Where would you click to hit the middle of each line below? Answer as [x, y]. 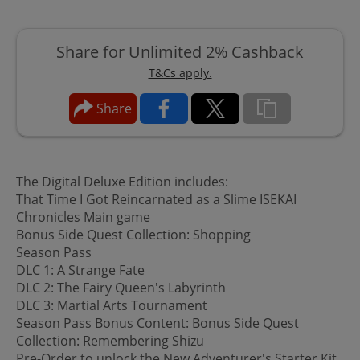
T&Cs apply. [180, 72]
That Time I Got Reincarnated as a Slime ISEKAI [156, 199]
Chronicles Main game [83, 217]
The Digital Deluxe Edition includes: [122, 181]
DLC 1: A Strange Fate [80, 270]
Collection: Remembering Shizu [110, 340]
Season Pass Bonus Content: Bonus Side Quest [157, 323]
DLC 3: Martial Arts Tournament [112, 305]
